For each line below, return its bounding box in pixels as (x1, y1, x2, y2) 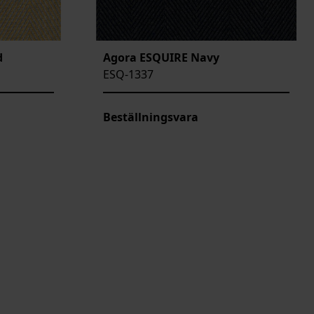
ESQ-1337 (103, 67, 153, 83)
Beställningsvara (103, 109, 198, 125)
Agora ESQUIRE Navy (103, 50, 219, 66)
